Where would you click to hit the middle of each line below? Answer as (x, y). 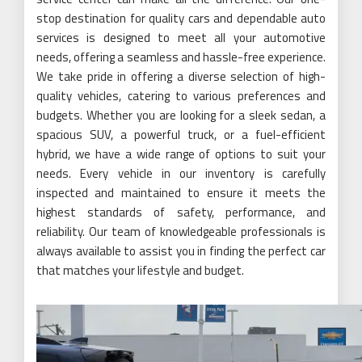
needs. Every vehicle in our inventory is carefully (181, 173)
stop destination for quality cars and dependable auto (181, 18)
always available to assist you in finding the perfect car (181, 250)
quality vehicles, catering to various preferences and (181, 95)
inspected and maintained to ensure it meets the (181, 192)
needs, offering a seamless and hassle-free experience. (181, 57)
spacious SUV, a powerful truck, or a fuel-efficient (181, 134)
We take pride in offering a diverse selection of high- (181, 76)
